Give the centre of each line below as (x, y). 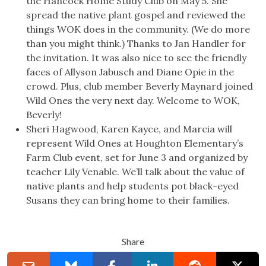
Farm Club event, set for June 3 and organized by (137, 158)
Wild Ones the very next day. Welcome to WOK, (133, 101)
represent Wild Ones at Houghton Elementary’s (135, 143)
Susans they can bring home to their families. (128, 200)
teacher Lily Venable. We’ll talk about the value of (135, 172)
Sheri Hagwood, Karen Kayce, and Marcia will (129, 129)
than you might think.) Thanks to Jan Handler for (136, 44)
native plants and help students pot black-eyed (132, 186)
